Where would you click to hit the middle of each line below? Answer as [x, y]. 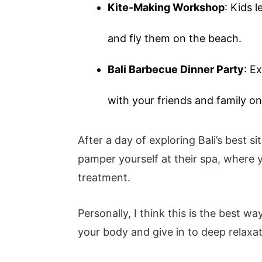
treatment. [104, 177]
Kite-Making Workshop [166, 8]
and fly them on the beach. [175, 39]
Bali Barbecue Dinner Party [176, 70]
